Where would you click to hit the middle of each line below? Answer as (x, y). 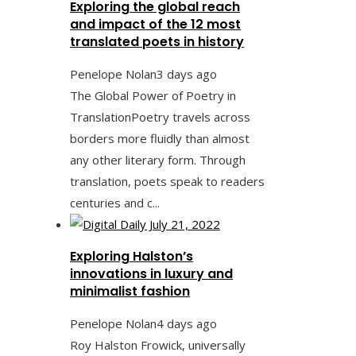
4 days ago (187, 323)
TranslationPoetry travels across (160, 116)
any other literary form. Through (158, 159)
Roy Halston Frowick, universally (158, 344)
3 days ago (187, 74)
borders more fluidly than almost (160, 138)
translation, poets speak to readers (167, 181)
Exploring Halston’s (132, 256)
